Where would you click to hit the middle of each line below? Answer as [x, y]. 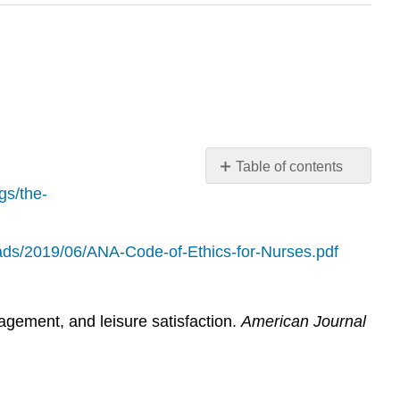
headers [243, 202]
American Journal [301, 321]
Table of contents [290, 167]
